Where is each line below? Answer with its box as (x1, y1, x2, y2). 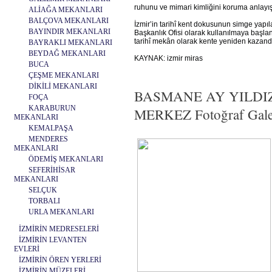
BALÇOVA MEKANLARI (29, 16, 109, 25)
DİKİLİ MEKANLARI (29, 82, 97, 90)
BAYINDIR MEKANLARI (29, 27, 110, 36)
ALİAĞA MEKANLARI (29, 5, 103, 14)
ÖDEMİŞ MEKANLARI (29, 155, 103, 163)
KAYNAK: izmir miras (134, 54, 203, 63)
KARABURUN (29, 104, 76, 112)
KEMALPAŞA (29, 124, 73, 132)
